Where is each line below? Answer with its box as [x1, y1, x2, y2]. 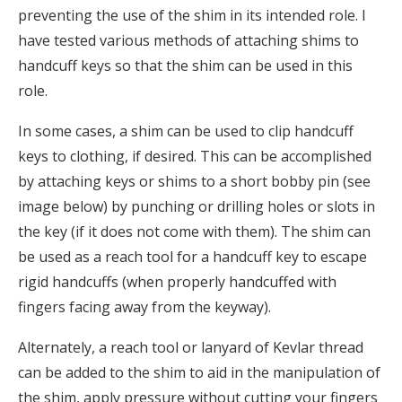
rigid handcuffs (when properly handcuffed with [18, 271, 336, 292]
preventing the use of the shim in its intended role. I [18, 4, 366, 25]
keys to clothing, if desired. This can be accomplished [18, 145, 371, 166]
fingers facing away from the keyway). [18, 296, 271, 317]
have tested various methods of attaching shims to [18, 30, 359, 50]
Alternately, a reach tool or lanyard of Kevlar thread [18, 336, 363, 357]
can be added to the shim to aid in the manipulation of [18, 362, 380, 382]
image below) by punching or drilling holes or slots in [18, 196, 375, 216]
